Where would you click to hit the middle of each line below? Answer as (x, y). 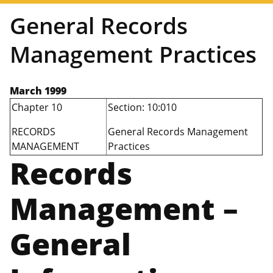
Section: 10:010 (142, 108)
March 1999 (38, 91)
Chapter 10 (37, 108)
